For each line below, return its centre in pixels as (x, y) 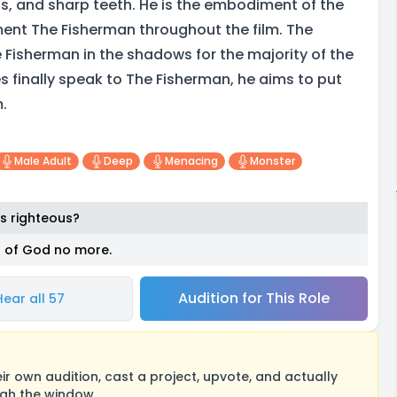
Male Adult (43, 161)
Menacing (191, 161)
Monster (272, 161)
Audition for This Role (253, 298)
